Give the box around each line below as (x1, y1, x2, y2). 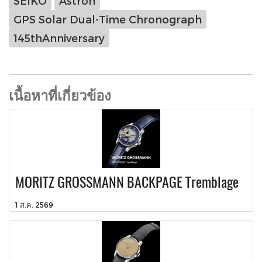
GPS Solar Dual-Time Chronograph (13, 13, 202, 26)
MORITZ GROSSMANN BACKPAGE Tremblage (15, 172, 239, 191)
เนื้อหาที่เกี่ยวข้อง (9, 85, 111, 104)
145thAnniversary (13, 32, 105, 44)
